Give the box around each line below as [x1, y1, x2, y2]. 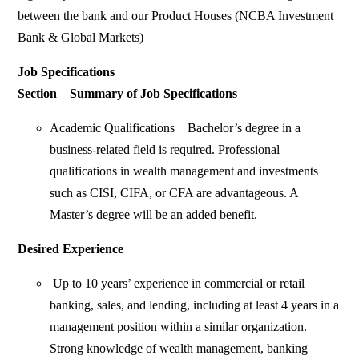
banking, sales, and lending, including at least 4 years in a [50, 298, 340, 313]
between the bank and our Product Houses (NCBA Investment [18, 9, 334, 23]
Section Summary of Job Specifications [18, 87, 238, 101]
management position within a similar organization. [50, 320, 308, 334]
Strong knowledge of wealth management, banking [50, 341, 309, 356]
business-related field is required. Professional [50, 143, 280, 157]
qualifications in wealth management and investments [50, 164, 319, 179]
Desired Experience [18, 242, 131, 256]
